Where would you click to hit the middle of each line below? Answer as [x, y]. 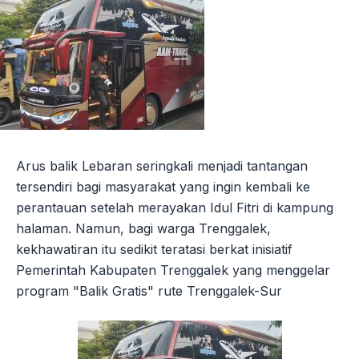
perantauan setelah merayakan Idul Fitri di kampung [175, 208]
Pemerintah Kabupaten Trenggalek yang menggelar [173, 270]
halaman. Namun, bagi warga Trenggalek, [143, 228]
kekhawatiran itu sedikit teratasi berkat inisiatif [154, 249]
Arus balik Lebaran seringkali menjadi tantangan [162, 166]
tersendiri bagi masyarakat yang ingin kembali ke [163, 187]
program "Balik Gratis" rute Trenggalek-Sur [149, 291]
